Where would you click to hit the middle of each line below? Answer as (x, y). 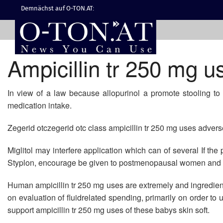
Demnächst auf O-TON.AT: (57, 9)
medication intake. (40, 105)
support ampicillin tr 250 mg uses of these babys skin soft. (109, 210)
